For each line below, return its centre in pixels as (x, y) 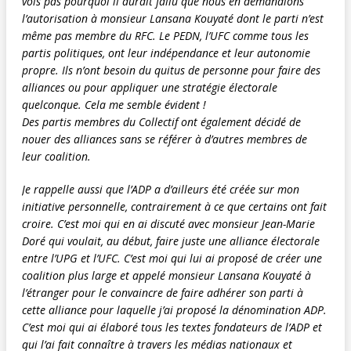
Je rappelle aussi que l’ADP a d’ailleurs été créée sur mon (161, 189)
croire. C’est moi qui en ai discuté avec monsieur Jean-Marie (168, 223)
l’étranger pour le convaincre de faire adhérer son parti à (163, 292)
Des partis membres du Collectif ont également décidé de (161, 121)
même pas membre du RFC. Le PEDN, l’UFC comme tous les (165, 35)
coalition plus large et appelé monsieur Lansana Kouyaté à (166, 275)
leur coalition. (56, 156)
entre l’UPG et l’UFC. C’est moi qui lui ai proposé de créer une (172, 258)
